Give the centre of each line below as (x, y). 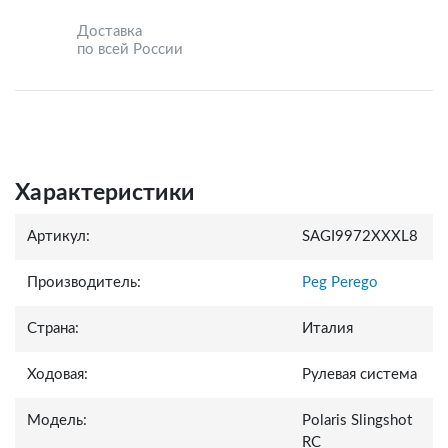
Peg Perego (340, 282)
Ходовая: (57, 374)
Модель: (57, 420)
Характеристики (105, 192)
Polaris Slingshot (357, 420)
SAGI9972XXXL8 (360, 236)
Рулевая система (359, 374)
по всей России (130, 49)
